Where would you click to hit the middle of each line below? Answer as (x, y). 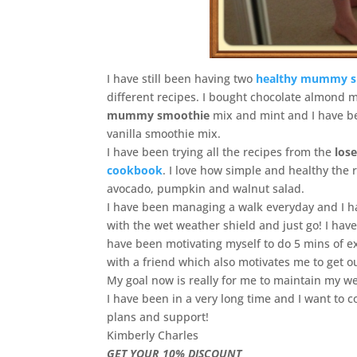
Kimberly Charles (153, 335)
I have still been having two (180, 79)
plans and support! (158, 317)
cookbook (135, 171)
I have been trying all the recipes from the (221, 152)
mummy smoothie (159, 116)
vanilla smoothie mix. (164, 134)
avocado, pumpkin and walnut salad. (206, 189)
